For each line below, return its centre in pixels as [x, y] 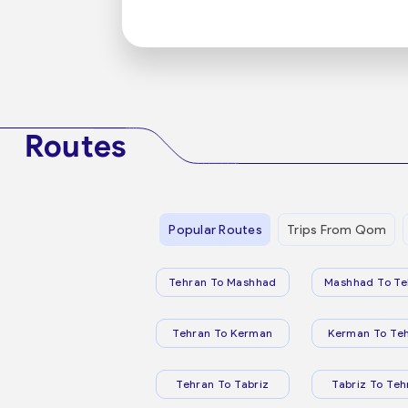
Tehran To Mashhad [223, 282]
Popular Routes [215, 229]
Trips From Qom [337, 229]
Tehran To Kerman [223, 333]
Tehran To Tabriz [223, 384]
